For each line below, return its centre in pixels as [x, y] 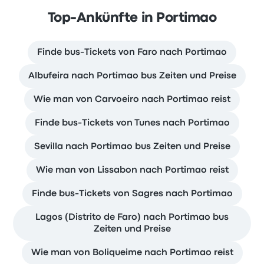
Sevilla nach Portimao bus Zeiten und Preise [132, 147]
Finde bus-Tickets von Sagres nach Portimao [132, 194]
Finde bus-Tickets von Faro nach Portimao [132, 52]
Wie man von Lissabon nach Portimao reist [132, 170]
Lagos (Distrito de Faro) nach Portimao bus [132, 217]
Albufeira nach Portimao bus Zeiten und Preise [132, 76]
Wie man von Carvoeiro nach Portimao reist [132, 100]
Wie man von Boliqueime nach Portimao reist [132, 253]
